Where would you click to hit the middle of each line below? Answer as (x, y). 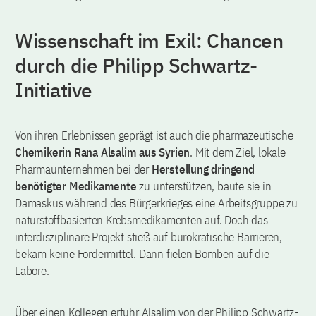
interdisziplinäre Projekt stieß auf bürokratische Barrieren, (148, 237)
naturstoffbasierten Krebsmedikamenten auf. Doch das (141, 220)
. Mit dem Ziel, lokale (238, 152)
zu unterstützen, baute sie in (204, 186)
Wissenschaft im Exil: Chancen (149, 40)
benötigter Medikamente (76, 186)
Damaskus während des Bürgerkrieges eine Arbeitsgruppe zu (156, 203)
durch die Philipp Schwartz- (136, 65)
